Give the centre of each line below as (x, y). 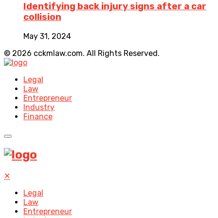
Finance (38, 116)
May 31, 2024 (47, 36)
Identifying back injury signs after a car (115, 7)
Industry (39, 107)
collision (42, 17)
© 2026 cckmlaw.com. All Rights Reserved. (82, 53)
